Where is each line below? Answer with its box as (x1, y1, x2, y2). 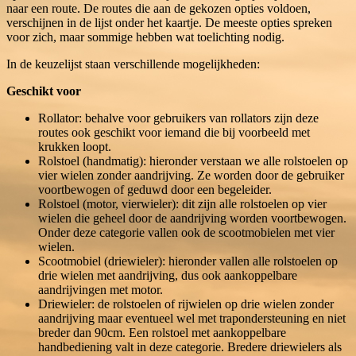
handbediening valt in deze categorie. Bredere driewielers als (38, 339, 342, 354)
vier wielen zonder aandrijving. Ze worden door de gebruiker (38, 168, 344, 182)
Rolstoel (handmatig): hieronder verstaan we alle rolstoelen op (38, 153, 348, 168)
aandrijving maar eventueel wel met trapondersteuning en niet (38, 311, 346, 325)
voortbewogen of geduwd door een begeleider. (38, 182, 272, 196)
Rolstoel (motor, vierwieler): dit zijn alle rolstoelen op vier (38, 196, 327, 211)
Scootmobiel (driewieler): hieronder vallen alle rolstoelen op (38, 253, 338, 268)
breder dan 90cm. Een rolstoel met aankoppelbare (38, 325, 286, 339)
